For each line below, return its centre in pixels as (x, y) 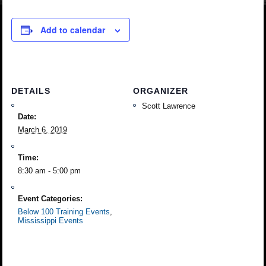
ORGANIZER (161, 91)
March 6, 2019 (43, 129)
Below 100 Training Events (64, 211)
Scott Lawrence (167, 106)
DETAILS (31, 91)
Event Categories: (50, 198)
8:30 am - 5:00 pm (50, 170)
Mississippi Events (51, 220)
